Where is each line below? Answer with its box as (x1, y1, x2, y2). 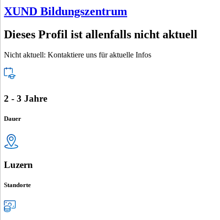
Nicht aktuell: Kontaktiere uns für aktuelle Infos (4, 51, 151, 59)
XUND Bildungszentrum (4, 4, 127, 18)
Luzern (4, 160, 33, 170)
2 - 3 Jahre (4, 93, 47, 104)
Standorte (4, 181, 31, 189)
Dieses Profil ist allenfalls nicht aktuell (4, 27, 197, 41)
